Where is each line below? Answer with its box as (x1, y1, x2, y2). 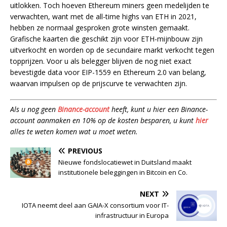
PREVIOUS (68, 146, 102, 156)
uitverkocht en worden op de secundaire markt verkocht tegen (10, 45, 214, 55)
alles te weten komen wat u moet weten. (10, 127, 138, 137)
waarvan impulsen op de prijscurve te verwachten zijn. (10, 79, 187, 89)
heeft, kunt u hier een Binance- (109, 104, 208, 115)
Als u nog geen (10, 104, 58, 115)
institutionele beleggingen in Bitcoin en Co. (58, 168, 187, 177)
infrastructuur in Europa (95, 211, 169, 220)
